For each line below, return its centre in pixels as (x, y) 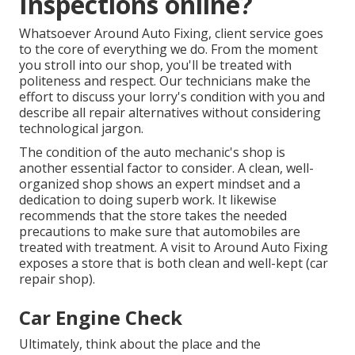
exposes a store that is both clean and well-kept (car (174, 263)
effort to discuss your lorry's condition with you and (172, 97)
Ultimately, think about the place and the (140, 344)
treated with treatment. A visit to (116, 248)
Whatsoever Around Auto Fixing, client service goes (171, 34)
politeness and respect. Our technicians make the (165, 81)
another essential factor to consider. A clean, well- (166, 168)
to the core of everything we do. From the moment (168, 50)
